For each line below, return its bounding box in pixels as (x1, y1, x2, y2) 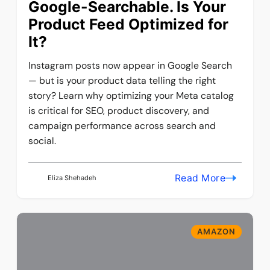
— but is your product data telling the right (28, 74, 216, 87)
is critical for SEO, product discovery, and (28, 104, 210, 117)
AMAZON (196, 226, 236, 236)
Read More (174, 172, 226, 184)
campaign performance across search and (28, 119, 216, 132)
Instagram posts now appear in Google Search (28, 58, 233, 72)
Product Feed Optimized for (28, 14, 229, 33)
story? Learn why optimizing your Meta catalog (28, 89, 234, 102)
